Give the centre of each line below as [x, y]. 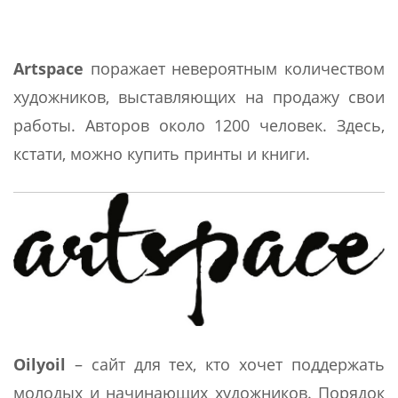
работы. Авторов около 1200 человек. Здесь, [199, 125]
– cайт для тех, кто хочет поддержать [225, 364]
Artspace [48, 68]
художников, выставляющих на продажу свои [199, 97]
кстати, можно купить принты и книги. [162, 154]
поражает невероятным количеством [234, 68]
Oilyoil [40, 364]
